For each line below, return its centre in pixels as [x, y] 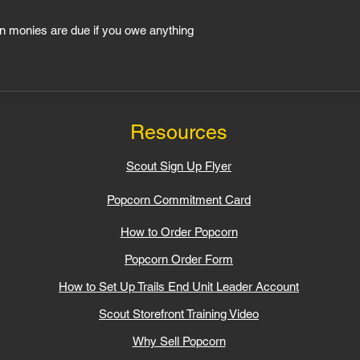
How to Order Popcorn [179, 232]
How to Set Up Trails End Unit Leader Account [179, 286]
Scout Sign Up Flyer [179, 166]
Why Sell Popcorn [179, 341]
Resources [179, 132]
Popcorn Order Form [179, 259]
